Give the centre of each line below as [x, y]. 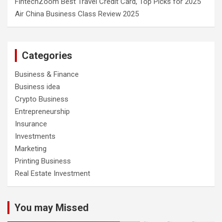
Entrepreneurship [42, 111]
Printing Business [43, 161]
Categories [47, 55]
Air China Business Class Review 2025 [78, 14]
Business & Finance [47, 74]
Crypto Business [42, 99]
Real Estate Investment [53, 173]
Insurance [31, 124]
